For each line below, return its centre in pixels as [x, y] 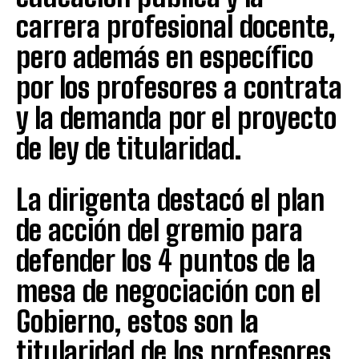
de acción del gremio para [159, 230]
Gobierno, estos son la [137, 321]
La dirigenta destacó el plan [170, 200]
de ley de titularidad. [129, 148]
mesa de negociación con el [168, 291]
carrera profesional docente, [175, 26]
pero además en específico [165, 57]
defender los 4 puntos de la [166, 260]
